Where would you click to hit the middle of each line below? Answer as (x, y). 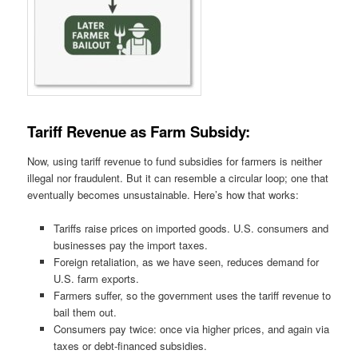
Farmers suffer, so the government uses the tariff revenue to (192, 295)
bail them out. (85, 312)
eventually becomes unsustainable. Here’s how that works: (163, 194)
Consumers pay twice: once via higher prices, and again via (191, 328)
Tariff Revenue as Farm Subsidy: (139, 131)
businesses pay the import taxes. (130, 245)
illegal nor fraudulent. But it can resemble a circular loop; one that (178, 177)
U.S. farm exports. (96, 278)
